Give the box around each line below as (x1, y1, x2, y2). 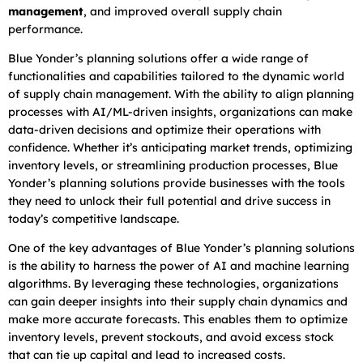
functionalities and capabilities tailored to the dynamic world (8, 68, 344, 83)
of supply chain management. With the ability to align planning (8, 86, 354, 101)
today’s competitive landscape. (8, 211, 179, 226)
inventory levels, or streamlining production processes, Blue (8, 157, 338, 173)
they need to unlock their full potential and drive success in (8, 193, 331, 208)
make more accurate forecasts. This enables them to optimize (8, 311, 348, 327)
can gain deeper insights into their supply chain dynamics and (8, 293, 348, 309)
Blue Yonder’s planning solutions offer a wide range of (8, 50, 309, 66)
